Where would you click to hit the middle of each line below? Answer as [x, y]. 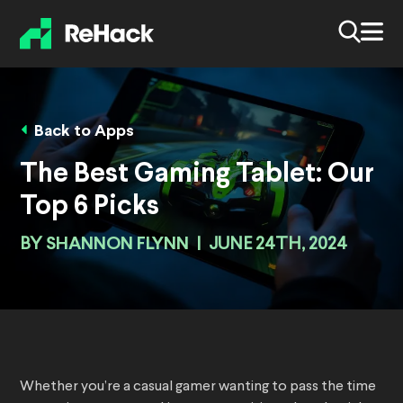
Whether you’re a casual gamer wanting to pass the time [198, 387]
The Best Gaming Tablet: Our [197, 175]
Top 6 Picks [90, 207]
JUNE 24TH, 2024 [278, 245]
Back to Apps [84, 132]
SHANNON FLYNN [117, 245]
